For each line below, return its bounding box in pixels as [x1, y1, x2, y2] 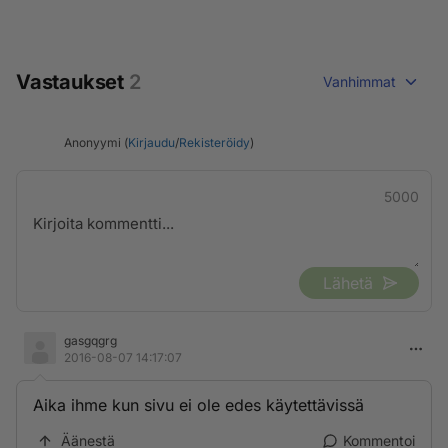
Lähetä [323, 273, 373, 293]
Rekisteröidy [179, 134, 250, 150]
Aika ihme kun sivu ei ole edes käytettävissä [33, 395, 364, 415]
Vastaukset [16, 70, 129, 94]
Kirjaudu [128, 134, 175, 150]
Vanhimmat [323, 73, 396, 90]
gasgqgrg [64, 333, 117, 348]
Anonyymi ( [64, 134, 128, 150]
